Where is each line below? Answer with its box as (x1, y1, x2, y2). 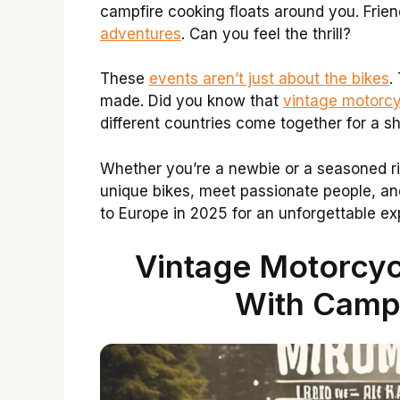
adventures (100, 24, 181, 43)
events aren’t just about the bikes (149, 70, 389, 88)
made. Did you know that (100, 92, 283, 111)
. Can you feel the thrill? (181, 24, 351, 43)
